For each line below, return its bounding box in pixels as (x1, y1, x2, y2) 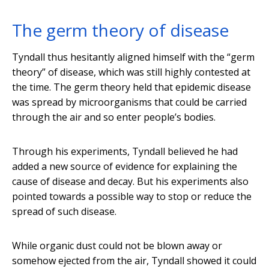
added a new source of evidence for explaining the (12, 160, 237, 174)
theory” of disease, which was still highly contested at (12, 65, 250, 79)
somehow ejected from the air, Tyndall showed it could (12, 254, 256, 268)
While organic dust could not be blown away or (12, 239, 222, 253)
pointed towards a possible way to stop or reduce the (12, 190, 252, 204)
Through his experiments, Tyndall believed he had (12, 145, 238, 159)
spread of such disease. (12, 205, 116, 219)
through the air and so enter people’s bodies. (12, 110, 216, 124)
